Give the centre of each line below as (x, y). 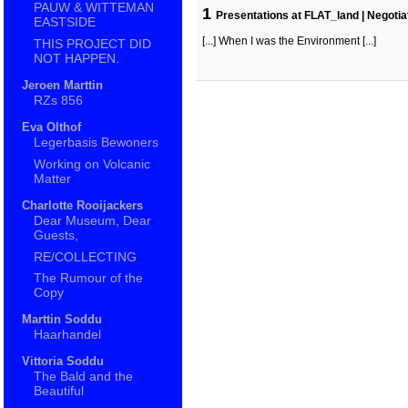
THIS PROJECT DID (93, 44)
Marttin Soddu (61, 320)
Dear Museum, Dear (93, 221)
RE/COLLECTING (86, 256)
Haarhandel (68, 335)
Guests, (56, 235)
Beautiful (59, 391)
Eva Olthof (51, 127)
